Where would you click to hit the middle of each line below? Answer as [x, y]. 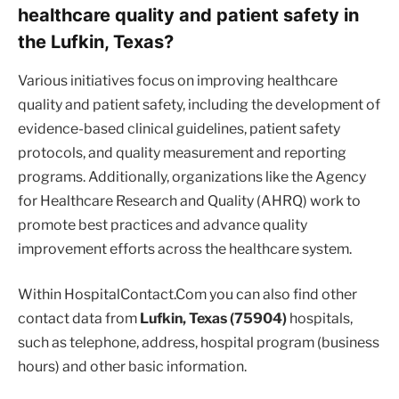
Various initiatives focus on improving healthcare [178, 80]
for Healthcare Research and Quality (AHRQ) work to [189, 200]
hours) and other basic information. [132, 367]
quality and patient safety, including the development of [199, 104]
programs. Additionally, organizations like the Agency [192, 176]
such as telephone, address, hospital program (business [199, 343]
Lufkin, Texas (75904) [215, 319]
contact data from [79, 319]
